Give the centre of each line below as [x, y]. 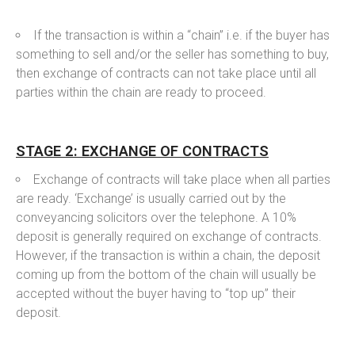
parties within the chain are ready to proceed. [141, 92]
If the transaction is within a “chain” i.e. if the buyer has [181, 35]
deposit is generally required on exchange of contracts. [169, 236]
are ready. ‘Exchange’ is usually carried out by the [151, 198]
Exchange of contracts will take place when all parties [182, 179]
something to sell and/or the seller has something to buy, [172, 54]
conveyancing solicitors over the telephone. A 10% [156, 217]
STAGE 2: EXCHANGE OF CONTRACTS [142, 151]
